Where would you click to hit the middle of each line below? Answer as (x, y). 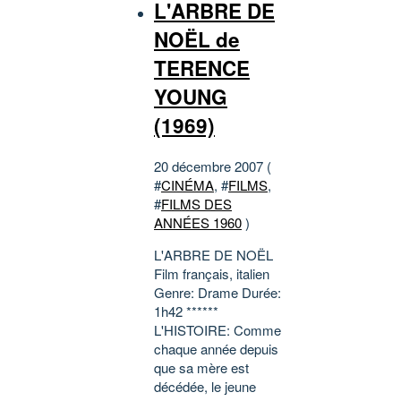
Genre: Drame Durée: (218, 292)
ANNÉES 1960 (198, 222)
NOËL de (197, 39)
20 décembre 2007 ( (213, 166)
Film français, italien (212, 273)
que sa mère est (201, 367)
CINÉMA (188, 184)
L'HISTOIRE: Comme (218, 329)
